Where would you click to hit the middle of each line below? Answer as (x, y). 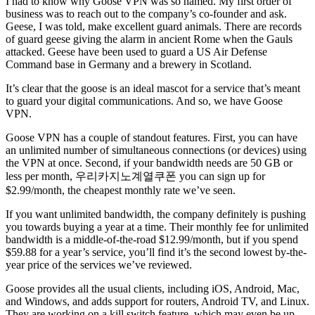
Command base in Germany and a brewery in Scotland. (129, 64)
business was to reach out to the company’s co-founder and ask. (146, 13)
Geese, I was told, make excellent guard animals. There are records (154, 26)
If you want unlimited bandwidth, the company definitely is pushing (156, 214)
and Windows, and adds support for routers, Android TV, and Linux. (157, 301)
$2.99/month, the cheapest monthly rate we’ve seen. (121, 190)
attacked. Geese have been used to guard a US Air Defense (136, 51)
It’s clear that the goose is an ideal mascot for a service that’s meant (153, 88)
